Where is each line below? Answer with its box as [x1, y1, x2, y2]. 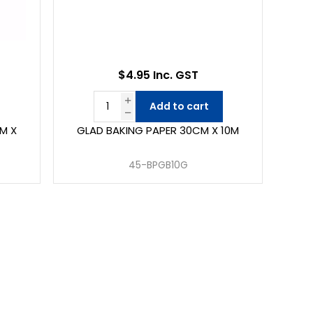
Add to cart [149, 99, 209, 114]
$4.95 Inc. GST [117, 67, 198, 84]
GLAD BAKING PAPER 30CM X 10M [77, 123, 240, 138]
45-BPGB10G [128, 158, 188, 173]
